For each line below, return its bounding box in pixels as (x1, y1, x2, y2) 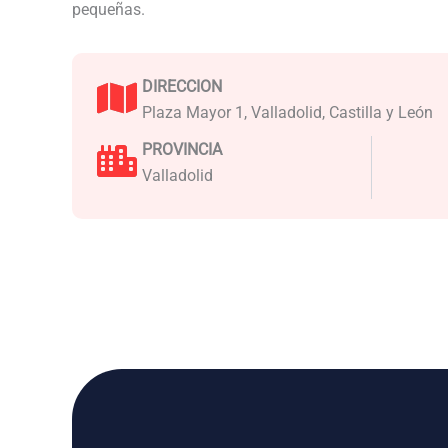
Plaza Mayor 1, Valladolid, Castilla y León (142, 102, 433, 122)
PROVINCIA (142, 139, 222, 159)
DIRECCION (142, 76, 222, 96)
